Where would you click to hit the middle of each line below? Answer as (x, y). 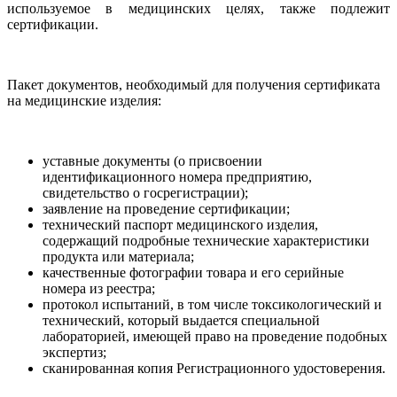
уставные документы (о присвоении (152, 160)
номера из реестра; (99, 288)
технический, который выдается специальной (181, 320)
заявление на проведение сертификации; (166, 208)
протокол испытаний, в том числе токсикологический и (212, 304)
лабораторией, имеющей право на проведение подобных (215, 336)
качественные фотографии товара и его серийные (193, 272)
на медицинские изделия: (84, 100)
